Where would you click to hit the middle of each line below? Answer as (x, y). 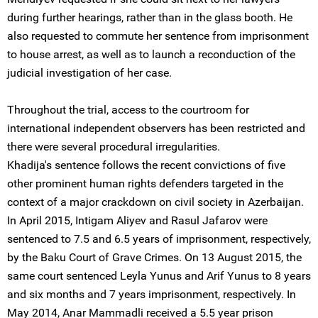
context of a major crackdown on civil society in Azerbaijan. (155, 202)
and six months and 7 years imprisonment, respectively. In (152, 294)
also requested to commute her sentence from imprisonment (158, 36)
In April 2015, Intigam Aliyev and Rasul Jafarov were (137, 220)
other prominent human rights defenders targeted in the (145, 183)
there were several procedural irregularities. (114, 147)
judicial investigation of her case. (89, 73)
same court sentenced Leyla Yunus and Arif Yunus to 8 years (159, 276)
